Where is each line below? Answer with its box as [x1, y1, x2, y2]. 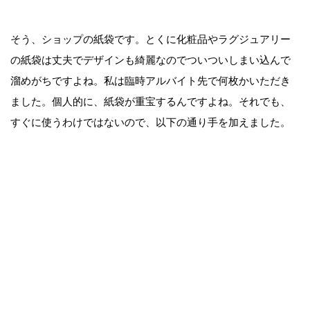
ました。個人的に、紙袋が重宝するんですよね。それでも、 [10, 94, 291, 108]
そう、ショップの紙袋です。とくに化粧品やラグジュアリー [10, 32, 291, 46]
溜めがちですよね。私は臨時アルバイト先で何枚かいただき [10, 73, 291, 87]
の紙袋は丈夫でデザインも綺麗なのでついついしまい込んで [10, 53, 291, 66]
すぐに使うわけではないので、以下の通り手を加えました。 [10, 115, 291, 129]
